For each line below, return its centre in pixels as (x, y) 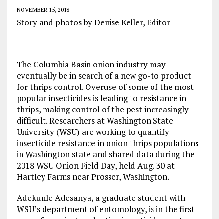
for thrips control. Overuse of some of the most (105, 87)
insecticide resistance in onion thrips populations (107, 143)
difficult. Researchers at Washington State (95, 121)
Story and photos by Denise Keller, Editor (93, 22)
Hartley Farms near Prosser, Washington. (93, 177)
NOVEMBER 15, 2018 (43, 10)
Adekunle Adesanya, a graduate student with (101, 198)
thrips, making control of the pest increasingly (102, 109)
